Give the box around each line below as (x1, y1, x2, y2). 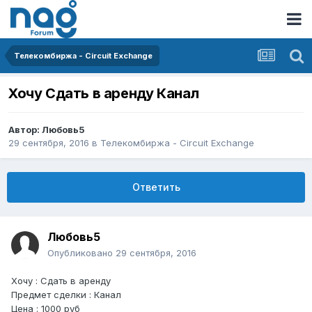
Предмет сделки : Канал (11, 289, 121, 301)
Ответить (132, 181, 180, 194)
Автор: (8, 124, 42, 136)
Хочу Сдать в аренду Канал (8, 85, 199, 102)
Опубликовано (47, 247, 116, 259)
